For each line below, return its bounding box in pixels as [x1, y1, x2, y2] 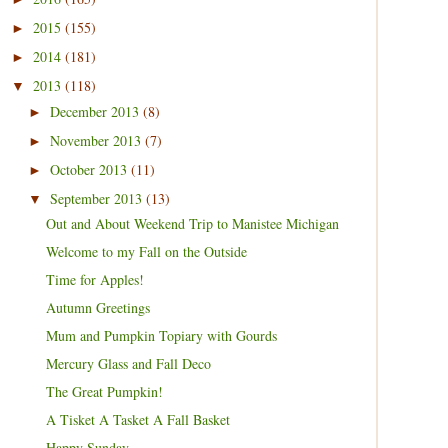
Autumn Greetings [45, 298, 150, 317]
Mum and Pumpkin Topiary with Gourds [45, 326, 277, 345]
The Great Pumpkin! [45, 382, 163, 401]
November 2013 [49, 130, 145, 150]
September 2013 [49, 188, 146, 208]
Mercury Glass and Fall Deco [45, 354, 211, 373]
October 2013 [49, 159, 131, 179]
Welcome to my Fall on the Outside [45, 242, 247, 261]
